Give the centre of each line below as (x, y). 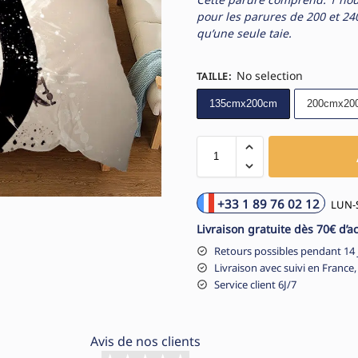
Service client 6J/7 (255, 284)
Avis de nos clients (145, 341)
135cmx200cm (243, 103)
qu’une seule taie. (244, 33)
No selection (269, 75)
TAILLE (212, 76)
